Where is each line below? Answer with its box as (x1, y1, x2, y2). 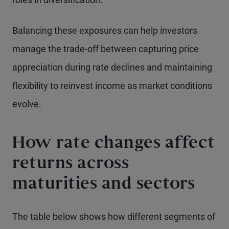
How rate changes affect (12, 136, 215, 151)
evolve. (12, 99, 41, 109)
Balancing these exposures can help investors (12, 25, 197, 36)
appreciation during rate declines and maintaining (12, 62, 212, 73)
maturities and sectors (12, 177, 195, 192)
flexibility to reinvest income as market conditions (12, 80, 212, 91)
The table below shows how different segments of (12, 211, 215, 222)
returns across (12, 157, 129, 172)
